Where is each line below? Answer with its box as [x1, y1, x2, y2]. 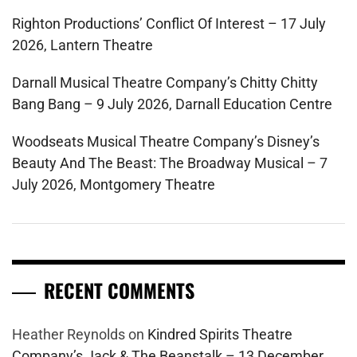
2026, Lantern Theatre [12, 37, 153, 54]
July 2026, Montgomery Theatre [12, 176, 215, 194]
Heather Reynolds [12, 326, 125, 343]
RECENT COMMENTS [44, 276, 194, 305]
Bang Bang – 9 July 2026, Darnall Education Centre [12, 96, 332, 113]
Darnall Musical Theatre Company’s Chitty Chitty [12, 74, 318, 92]
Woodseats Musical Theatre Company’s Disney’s [12, 133, 320, 151]
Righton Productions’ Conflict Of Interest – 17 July [12, 15, 326, 33]
